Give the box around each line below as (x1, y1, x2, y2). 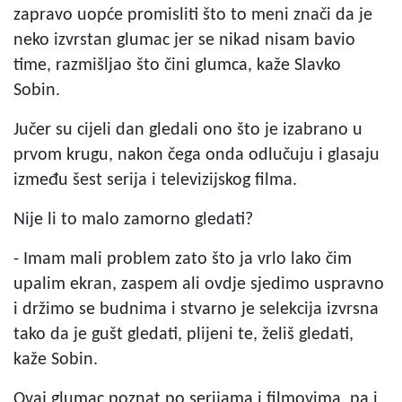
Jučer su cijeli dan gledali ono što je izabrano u (13, 121, 363, 139)
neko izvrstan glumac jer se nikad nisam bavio (13, 31, 355, 49)
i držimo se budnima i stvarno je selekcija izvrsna (13, 301, 379, 319)
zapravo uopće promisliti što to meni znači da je (13, 6, 372, 24)
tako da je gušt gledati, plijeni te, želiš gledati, (13, 326, 354, 344)
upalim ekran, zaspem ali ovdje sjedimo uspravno (13, 275, 384, 293)
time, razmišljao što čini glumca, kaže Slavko (13, 57, 341, 74)
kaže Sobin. (13, 351, 98, 369)
